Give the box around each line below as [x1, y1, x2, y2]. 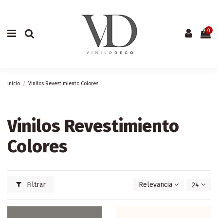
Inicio [7, 80, 20, 87]
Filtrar [24, 181, 46, 189]
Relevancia [139, 181, 173, 189]
